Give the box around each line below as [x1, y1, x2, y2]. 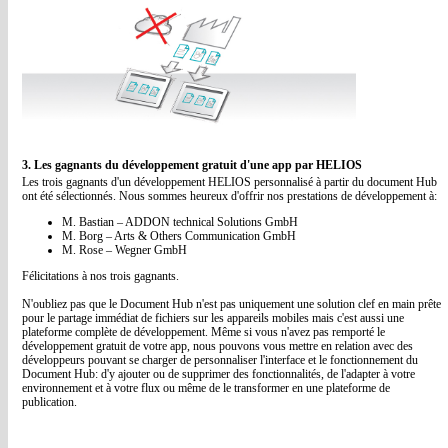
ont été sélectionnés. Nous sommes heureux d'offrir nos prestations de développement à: [22, 189, 437, 203]
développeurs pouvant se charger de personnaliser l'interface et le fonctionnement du [22, 353, 418, 367]
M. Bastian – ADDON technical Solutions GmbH [62, 215, 298, 229]
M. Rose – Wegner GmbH [62, 243, 187, 257]
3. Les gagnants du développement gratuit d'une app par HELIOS [22, 158, 362, 172]
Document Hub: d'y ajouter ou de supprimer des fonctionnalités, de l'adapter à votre [22, 367, 415, 381]
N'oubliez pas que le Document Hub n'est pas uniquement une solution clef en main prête [22, 297, 441, 311]
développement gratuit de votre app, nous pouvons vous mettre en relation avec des [22, 339, 413, 353]
